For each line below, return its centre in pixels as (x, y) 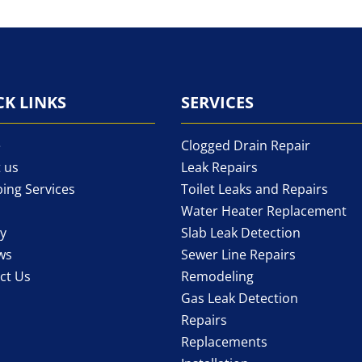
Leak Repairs (219, 167)
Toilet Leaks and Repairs (254, 189)
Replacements (224, 341)
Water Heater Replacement (263, 210)
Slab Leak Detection (240, 232)
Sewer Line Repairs (238, 254)
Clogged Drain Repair (245, 145)
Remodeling (217, 276)
